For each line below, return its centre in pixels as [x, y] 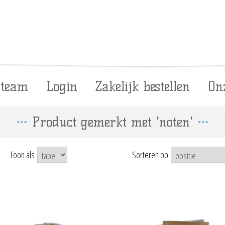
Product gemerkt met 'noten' [113, 122]
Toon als [22, 155]
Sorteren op [150, 155]
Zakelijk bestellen [143, 86]
